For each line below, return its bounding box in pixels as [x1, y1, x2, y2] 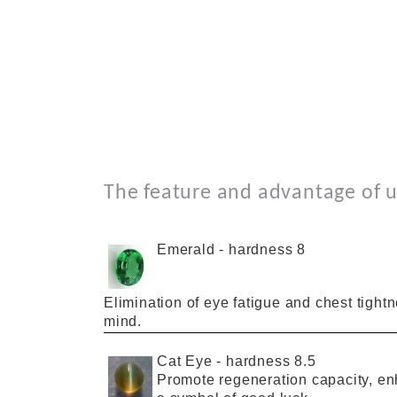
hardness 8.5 [226, 353, 316, 369]
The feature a [104, 183, 229, 204]
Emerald [157, 242, 220, 257]
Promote [157, 371, 220, 387]
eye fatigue [204, 295, 281, 310]
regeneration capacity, [219, 371, 374, 387]
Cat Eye [157, 353, 217, 369]
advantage [257, 183, 357, 204]
